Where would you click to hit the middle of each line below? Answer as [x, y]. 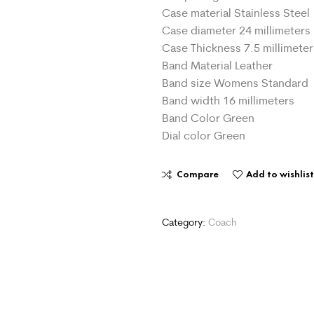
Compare [198, 175]
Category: [185, 223]
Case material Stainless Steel [236, 12]
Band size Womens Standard [235, 82]
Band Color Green [209, 117]
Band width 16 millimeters [228, 100]
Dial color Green [204, 135]
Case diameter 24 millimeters [237, 30]
